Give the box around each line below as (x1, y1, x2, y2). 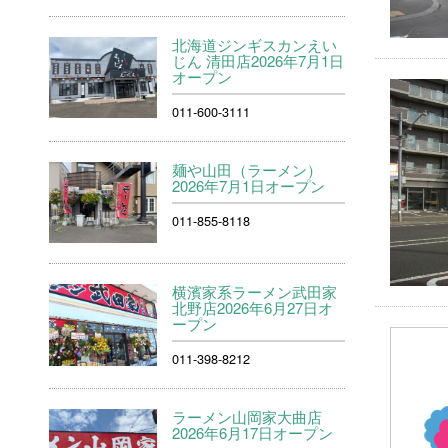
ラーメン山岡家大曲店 (172, 406, 323, 428)
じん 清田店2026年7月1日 (172, 50, 345, 71)
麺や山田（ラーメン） (172, 159, 323, 180)
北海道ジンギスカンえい (172, 34, 338, 55)
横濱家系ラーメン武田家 (172, 281, 338, 303)
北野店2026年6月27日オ (172, 297, 334, 319)
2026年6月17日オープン (172, 422, 334, 444)
